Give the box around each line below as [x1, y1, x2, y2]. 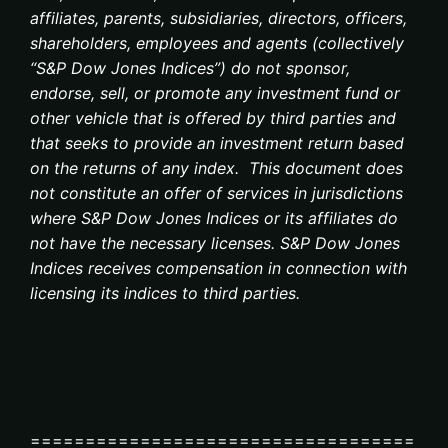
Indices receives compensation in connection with [30, 258, 407, 278]
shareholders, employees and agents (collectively [30, 33, 404, 53]
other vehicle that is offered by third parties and [30, 108, 396, 128]
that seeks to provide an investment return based [30, 133, 404, 153]
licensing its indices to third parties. [30, 283, 300, 303]
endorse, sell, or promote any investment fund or [30, 83, 400, 103]
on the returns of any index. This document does [30, 158, 403, 178]
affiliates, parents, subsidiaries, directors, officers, [30, 8, 407, 28]
